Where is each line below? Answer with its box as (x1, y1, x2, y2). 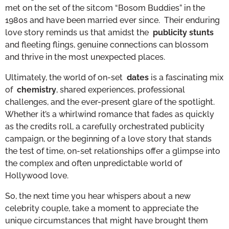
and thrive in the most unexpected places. (5, 52, 165, 62)
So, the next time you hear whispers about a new (5, 191, 191, 201)
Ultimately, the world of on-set (5, 72, 127, 82)
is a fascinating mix (149, 72, 223, 82)
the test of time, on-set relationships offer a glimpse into (5, 146, 220, 156)
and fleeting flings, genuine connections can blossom (5, 39, 209, 50)
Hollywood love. (5, 170, 73, 180)
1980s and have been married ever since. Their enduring (5, 15, 220, 25)
